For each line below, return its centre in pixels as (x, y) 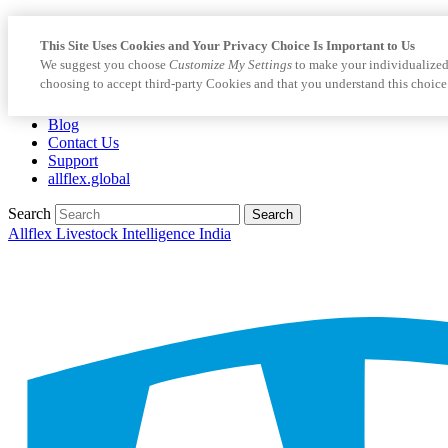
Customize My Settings (230, 64)
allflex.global (89, 178)
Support (73, 160)
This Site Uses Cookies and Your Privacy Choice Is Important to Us (227, 45)
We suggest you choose (104, 64)
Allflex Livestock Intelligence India (119, 233)
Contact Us (83, 142)
